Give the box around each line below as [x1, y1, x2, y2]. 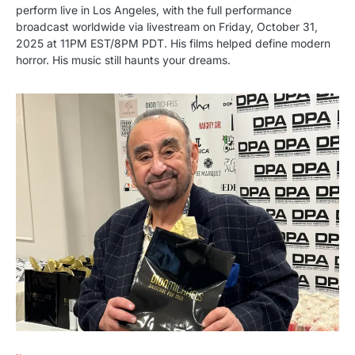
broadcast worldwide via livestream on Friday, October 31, [16, 20, 318, 34]
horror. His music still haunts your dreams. [16, 53, 231, 67]
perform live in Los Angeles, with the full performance [16, 3, 292, 17]
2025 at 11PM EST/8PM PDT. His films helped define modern [16, 36, 330, 51]
